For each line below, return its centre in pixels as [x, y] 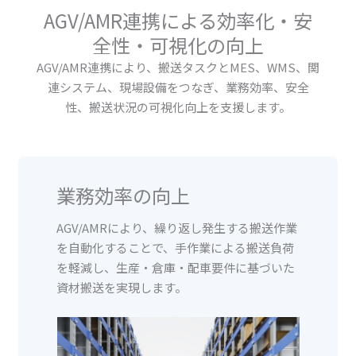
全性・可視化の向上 [178, 45]
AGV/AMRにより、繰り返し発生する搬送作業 [177, 227]
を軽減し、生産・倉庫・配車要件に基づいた [176, 267]
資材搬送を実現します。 [122, 287]
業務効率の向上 [124, 195]
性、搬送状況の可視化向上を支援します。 [178, 107]
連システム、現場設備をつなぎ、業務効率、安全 [178, 87]
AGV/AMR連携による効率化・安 [178, 21]
